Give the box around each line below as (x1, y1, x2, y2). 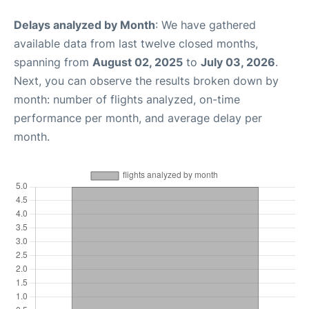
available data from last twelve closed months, (14, 37, 258, 50)
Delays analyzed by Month (14, 18, 155, 32)
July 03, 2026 (201, 55, 275, 69)
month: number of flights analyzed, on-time (14, 92, 240, 106)
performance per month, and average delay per (14, 111, 262, 125)
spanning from (14, 55, 92, 69)
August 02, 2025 (92, 55, 183, 69)
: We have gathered (155, 18, 256, 32)
